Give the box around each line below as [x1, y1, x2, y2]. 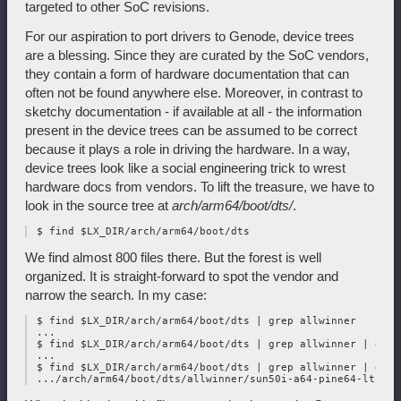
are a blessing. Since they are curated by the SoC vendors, [25, 47, 369, 64]
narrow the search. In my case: [25, 287, 207, 303]
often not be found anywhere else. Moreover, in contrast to [25, 85, 363, 101]
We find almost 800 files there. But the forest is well [25, 250, 321, 266]
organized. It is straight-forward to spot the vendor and [25, 269, 338, 285]
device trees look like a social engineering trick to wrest [25, 160, 346, 176]
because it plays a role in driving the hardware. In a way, [25, 141, 350, 158]
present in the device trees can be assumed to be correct [25, 123, 357, 139]
